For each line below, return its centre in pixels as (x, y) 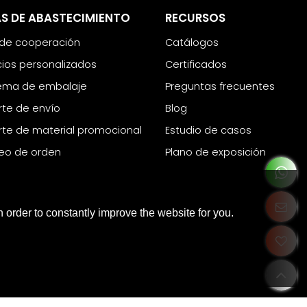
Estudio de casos (209, 130)
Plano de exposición (216, 152)
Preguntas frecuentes (220, 86)
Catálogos (192, 42)
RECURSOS (196, 18)
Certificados (196, 64)
